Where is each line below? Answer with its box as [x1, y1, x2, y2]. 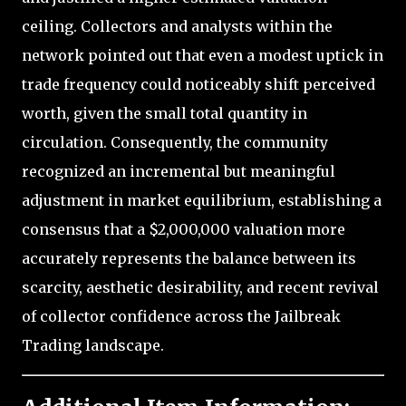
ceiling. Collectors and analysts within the [22, 16, 333, 35]
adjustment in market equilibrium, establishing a [22, 190, 382, 209]
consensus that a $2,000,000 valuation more [22, 219, 345, 238]
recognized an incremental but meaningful [22, 161, 335, 180]
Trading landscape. [22, 335, 164, 354]
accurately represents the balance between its [22, 248, 356, 267]
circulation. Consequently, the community [22, 132, 328, 151]
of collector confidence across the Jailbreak [22, 306, 341, 325]
